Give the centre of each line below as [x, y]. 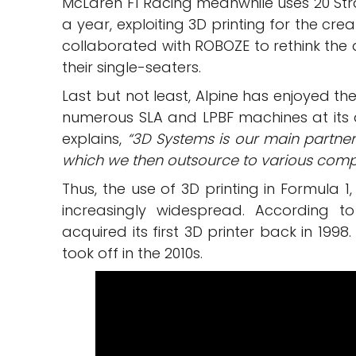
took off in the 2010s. [133, 253]
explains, [95, 139]
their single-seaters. [132, 67]
